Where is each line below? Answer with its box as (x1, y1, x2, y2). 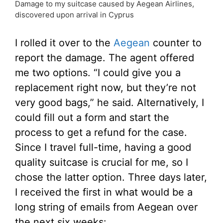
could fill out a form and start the (15, 111, 169, 124)
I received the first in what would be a (15, 186, 193, 199)
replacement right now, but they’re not (15, 82, 196, 94)
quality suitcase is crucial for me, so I (15, 156, 188, 169)
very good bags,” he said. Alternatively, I (15, 97, 204, 109)
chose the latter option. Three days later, (15, 171, 207, 184)
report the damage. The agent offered (15, 52, 194, 64)
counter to (150, 37, 202, 49)
